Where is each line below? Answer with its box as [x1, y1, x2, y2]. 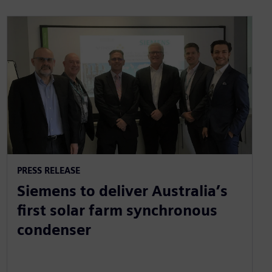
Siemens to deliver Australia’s [16, 182, 228, 200]
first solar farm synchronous [16, 201, 217, 219]
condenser [16, 220, 91, 239]
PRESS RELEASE [16, 165, 80, 175]
